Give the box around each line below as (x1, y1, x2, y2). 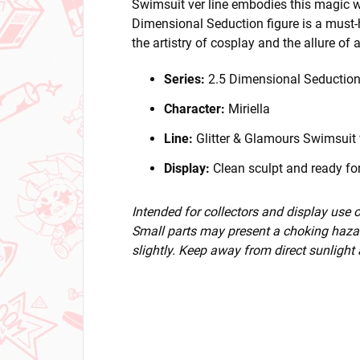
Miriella (225, 100, 270, 117)
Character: (164, 100, 225, 117)
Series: (164, 71, 205, 87)
